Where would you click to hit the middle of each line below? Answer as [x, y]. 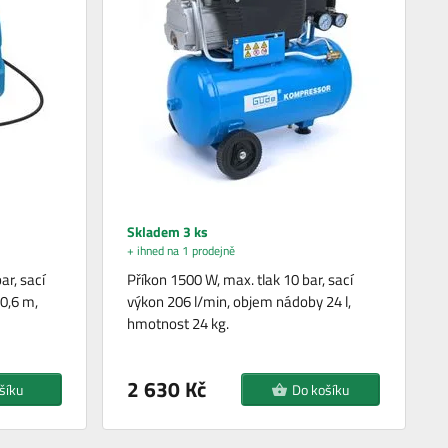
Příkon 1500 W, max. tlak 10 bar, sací [240, 279]
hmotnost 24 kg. [178, 323]
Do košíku [321, 389]
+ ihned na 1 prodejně [181, 250]
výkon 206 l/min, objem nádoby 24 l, [239, 301]
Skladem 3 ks [168, 231]
